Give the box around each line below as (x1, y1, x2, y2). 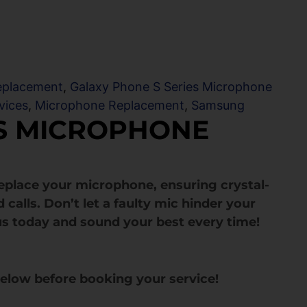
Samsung (191, 98, 245, 113)
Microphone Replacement (35, 98, 185, 113)
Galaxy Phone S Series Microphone (70, 79, 273, 95)
